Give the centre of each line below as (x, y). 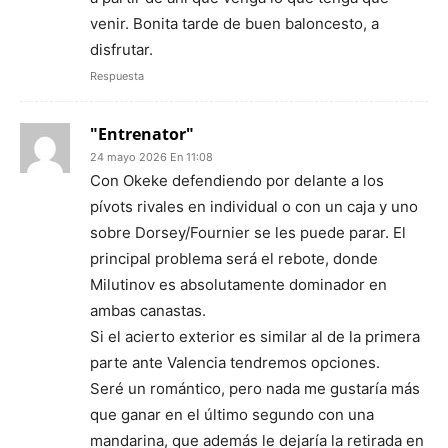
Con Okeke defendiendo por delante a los (237, 181)
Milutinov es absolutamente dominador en (238, 285)
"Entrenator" (142, 134)
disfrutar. (121, 50)
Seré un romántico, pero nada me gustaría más (255, 389)
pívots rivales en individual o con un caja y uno (254, 207)
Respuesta (117, 76)
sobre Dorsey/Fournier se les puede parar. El (248, 233)
